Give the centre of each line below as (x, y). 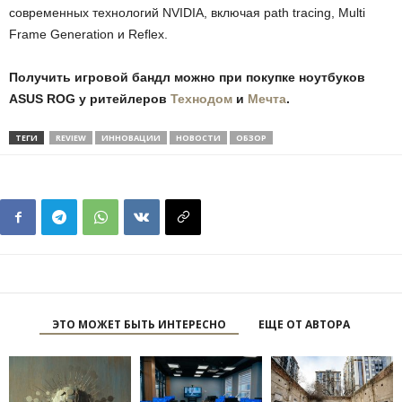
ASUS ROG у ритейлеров (90, 99)
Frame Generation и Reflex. (88, 35)
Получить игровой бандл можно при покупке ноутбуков (187, 78)
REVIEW (71, 138)
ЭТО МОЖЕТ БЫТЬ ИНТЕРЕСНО (139, 325)
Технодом (201, 99)
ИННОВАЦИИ (131, 138)
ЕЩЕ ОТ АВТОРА (304, 325)
